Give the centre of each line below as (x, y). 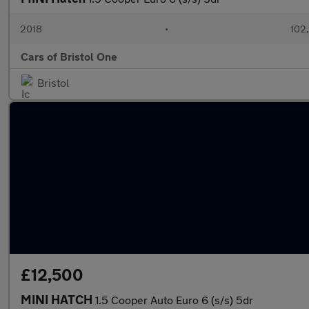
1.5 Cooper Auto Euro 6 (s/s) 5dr (174, 300)
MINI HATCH (58, 299)
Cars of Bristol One (69, 56)
